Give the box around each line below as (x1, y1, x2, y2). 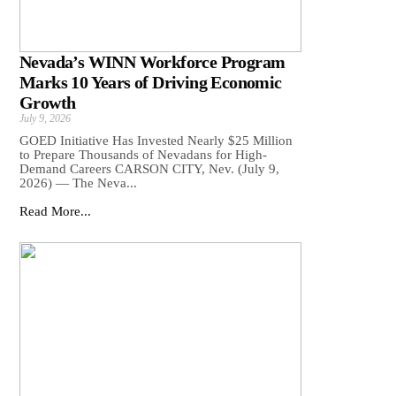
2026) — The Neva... (19, 176, 137, 191)
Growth (19, 93, 76, 113)
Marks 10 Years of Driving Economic (19, 72, 282, 93)
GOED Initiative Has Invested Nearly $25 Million (19, 133, 293, 148)
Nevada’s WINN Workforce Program (19, 52, 286, 72)
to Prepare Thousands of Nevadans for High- (19, 148, 267, 163)
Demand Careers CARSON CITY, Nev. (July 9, (19, 162, 279, 177)
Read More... (19, 204, 91, 219)
